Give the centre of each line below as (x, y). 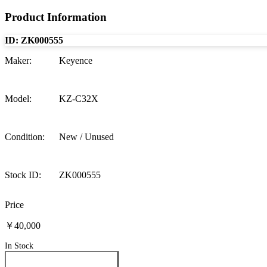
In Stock (19, 245)
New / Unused (86, 136)
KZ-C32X (79, 98)
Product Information (56, 17)
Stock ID (22, 175)
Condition (24, 136)
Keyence (76, 60)
